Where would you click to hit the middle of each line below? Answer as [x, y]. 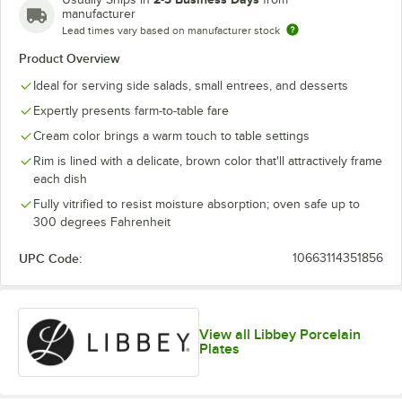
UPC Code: [50, 258]
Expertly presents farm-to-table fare [131, 111]
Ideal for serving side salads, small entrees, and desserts [191, 86]
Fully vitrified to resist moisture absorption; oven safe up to [197, 204]
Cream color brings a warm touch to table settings [171, 136]
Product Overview [70, 58]
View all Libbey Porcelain [280, 335]
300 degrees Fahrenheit [102, 222]
